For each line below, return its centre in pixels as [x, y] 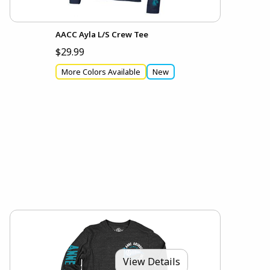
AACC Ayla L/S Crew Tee [102, 34]
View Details [152, 262]
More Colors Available [101, 72]
